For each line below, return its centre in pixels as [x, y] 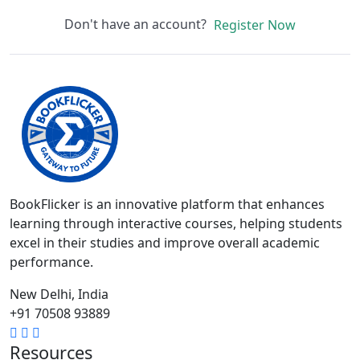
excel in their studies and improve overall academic [165, 243]
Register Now [254, 25]
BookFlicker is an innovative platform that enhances [167, 205]
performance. [51, 262]
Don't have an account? [138, 24]
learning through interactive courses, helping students [176, 224]
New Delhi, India [59, 295]
